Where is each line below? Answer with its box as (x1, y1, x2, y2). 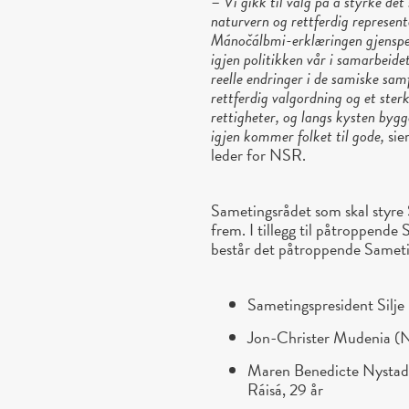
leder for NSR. (211, 142, 307, 167)
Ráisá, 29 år (247, 376, 324, 402)
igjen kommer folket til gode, (211, 122, 385, 148)
